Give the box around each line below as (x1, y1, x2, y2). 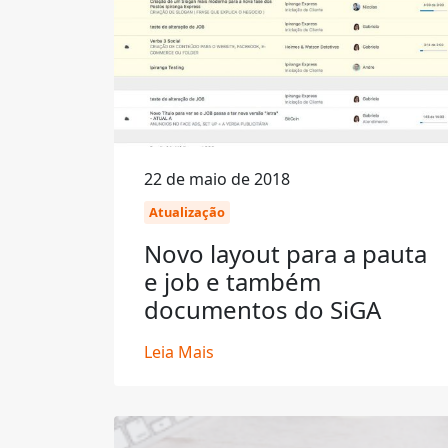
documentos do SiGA (144, 293, 381, 326)
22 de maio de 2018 (144, 168, 290, 190)
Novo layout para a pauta (144, 237, 427, 270)
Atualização (149, 203, 225, 221)
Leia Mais (144, 341, 214, 363)
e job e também (144, 265, 321, 298)
